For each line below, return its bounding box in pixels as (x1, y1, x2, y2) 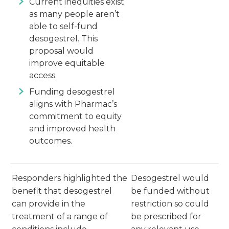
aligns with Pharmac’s (29, 99, 117, 109)
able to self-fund (29, 21, 98, 32)
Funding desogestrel (29, 87, 115, 97)
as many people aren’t (29, 9, 120, 19)
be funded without (131, 186, 210, 196)
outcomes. (29, 136, 72, 146)
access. (29, 71, 57, 81)
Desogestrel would (131, 173, 209, 184)
